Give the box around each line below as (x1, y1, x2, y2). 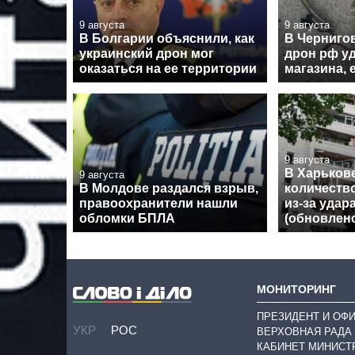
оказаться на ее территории (79, 61, 257, 75)
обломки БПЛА (79, 212, 175, 226)
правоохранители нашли (79, 197, 238, 211)
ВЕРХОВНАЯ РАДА (257, 325, 352, 338)
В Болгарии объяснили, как (79, 31, 254, 45)
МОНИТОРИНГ (257, 282, 336, 296)
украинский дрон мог (79, 46, 214, 60)
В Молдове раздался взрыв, (79, 181, 258, 196)
